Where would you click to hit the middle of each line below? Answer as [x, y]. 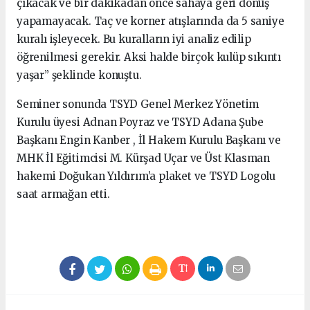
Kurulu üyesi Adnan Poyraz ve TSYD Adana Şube [140, 122]
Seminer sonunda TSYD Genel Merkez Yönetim [138, 104]
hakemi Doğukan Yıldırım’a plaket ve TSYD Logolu [146, 176]
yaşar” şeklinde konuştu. [79, 75]
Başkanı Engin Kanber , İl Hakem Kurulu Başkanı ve [149, 140]
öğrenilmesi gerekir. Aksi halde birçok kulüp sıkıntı [149, 57]
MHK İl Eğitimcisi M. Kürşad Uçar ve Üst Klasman [143, 158]
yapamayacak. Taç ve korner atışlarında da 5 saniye [151, 21]
